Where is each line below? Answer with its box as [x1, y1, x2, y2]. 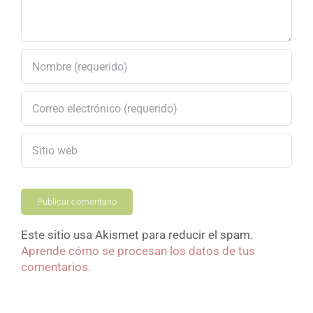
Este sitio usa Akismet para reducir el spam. [21, 228, 253, 242]
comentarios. [21, 260, 91, 275]
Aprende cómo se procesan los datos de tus [21, 244, 255, 259]
